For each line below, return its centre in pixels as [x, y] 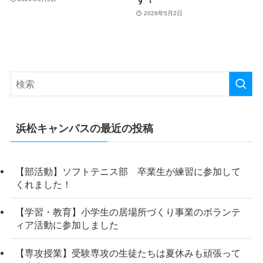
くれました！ [43, 185]
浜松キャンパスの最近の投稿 [84, 129]
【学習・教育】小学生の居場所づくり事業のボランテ [128, 212]
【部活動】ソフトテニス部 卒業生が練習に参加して [128, 172]
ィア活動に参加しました [67, 225]
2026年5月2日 [163, 14]
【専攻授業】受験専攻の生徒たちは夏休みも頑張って [128, 253]
